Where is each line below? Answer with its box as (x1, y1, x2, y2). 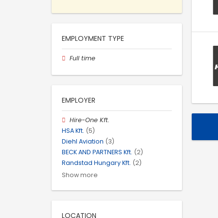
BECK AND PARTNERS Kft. (62, 148, 132, 157)
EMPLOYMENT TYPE (62, 33, 124, 43)
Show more (62, 170, 98, 179)
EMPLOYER (62, 95, 95, 105)
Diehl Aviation (62, 137, 104, 146)
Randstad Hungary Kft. (62, 159, 131, 167)
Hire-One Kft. (70, 115, 110, 124)
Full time (70, 54, 96, 62)
